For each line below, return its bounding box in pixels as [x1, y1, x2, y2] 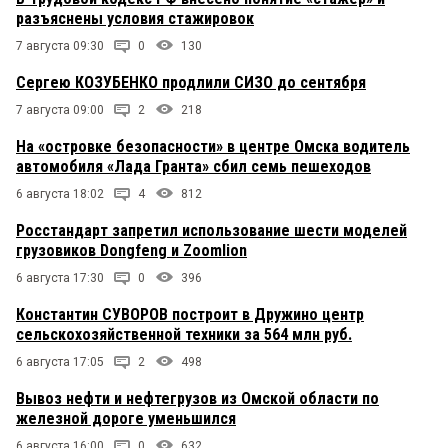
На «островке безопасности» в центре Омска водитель [16, 137, 410, 157]
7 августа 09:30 [16, 39, 104, 54]
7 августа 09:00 [16, 103, 104, 118]
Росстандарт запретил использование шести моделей [16, 221, 407, 241]
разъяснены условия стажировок [16, 9, 254, 29]
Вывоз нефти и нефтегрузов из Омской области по [16, 389, 379, 409]
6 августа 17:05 [16, 355, 104, 370]
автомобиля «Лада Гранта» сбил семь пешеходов [16, 157, 371, 177]
